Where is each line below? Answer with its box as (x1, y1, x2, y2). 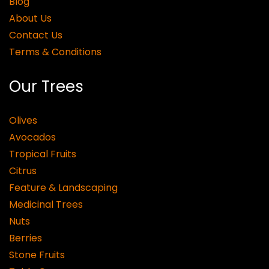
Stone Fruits (9, 247, 65, 262)
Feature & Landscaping (9, 180, 118, 195)
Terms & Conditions (9, 44, 101, 59)
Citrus (9, 163, 37, 178)
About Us (9, 11, 52, 25)
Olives (9, 113, 37, 127)
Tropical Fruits (9, 147, 76, 161)
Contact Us (9, 28, 62, 42)
